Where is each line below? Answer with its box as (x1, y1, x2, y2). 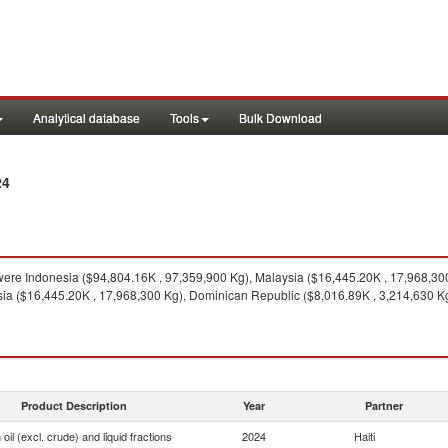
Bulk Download (239, 109, 322, 126)
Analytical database (33, 109, 140, 126)
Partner (365, 398, 403, 413)
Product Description (21, 398, 127, 413)
